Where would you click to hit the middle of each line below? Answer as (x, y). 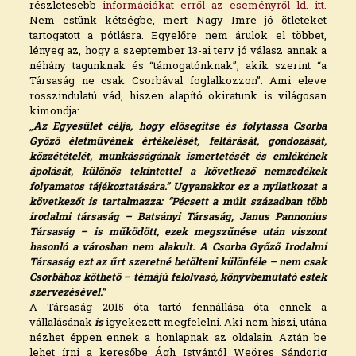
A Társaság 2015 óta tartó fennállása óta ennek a (178, 307)
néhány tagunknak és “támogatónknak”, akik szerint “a (178, 66)
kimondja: (54, 111)
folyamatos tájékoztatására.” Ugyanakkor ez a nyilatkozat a (178, 186)
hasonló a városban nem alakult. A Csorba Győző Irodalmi (178, 247)
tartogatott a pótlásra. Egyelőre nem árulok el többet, (178, 35)
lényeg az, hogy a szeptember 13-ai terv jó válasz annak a (178, 50)
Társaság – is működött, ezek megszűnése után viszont (178, 232)
